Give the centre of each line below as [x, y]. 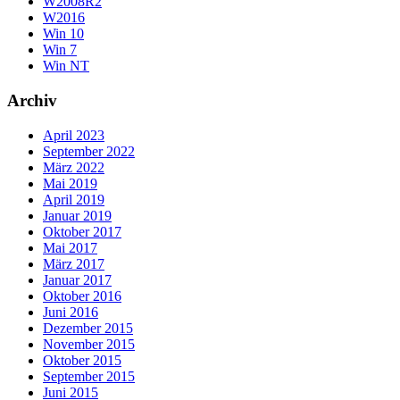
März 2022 [74, 167]
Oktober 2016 [82, 296]
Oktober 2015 [82, 360]
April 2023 [74, 135]
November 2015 [89, 344]
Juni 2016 [71, 312]
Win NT [66, 66]
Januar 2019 [77, 215]
